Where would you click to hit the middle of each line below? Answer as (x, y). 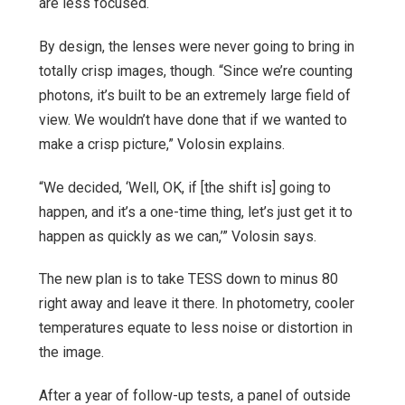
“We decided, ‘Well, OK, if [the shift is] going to (185, 187)
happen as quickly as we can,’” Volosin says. (178, 236)
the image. (71, 353)
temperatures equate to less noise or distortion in (196, 328)
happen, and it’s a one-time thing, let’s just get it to (196, 212)
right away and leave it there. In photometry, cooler (197, 304)
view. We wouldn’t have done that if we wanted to (193, 120)
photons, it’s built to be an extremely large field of (195, 96)
